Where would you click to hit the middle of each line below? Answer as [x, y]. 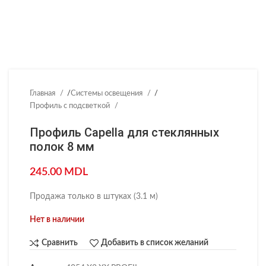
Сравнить [59, 243]
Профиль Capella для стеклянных [124, 132]
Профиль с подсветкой [71, 106]
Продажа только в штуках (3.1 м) [94, 197]
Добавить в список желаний [155, 243]
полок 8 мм [62, 147]
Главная [43, 93]
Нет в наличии [57, 220]
